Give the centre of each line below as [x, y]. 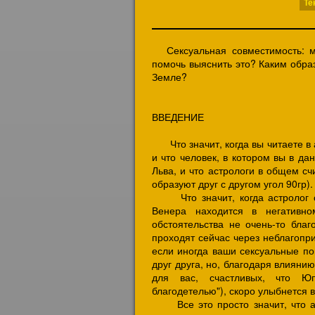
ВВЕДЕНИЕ [178, 117]
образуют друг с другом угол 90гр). [232, 184]
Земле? [169, 77]
